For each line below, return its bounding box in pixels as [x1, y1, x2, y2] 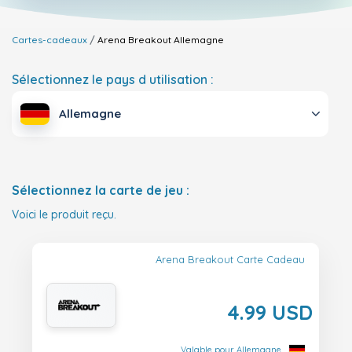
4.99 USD [227, 299, 313, 325]
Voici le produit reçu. [12, 207, 116, 222]
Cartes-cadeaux [12, 34, 87, 46]
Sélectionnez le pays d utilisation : [12, 71, 214, 87]
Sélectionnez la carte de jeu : [12, 182, 189, 199]
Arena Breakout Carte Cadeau [156, 253, 305, 266]
